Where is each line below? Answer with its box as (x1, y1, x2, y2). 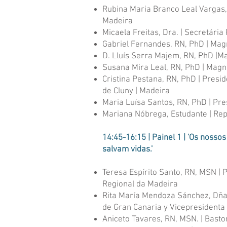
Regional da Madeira (102, 179, 178, 190)
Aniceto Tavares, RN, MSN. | (102, 214, 203, 224)
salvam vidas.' (102, 144, 153, 155)
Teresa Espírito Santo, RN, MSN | (102, 168, 220, 178)
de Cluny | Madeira (102, 86, 170, 96)
